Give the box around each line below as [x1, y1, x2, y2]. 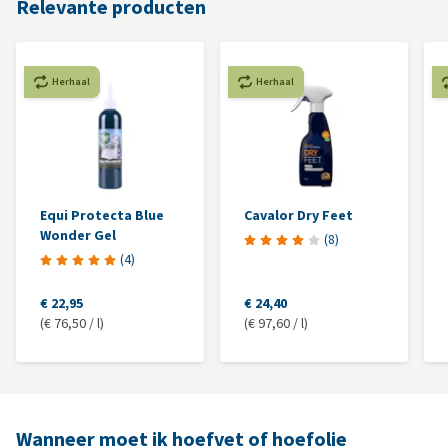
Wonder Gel [40, 226, 116, 245]
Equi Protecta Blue [40, 206, 164, 225]
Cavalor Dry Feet [244, 206, 353, 225]
